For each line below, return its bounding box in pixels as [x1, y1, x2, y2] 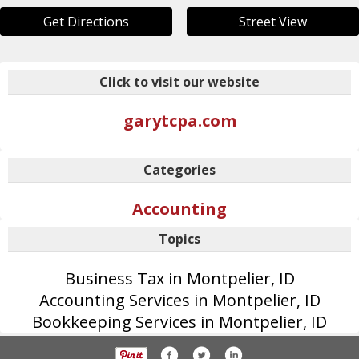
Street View [238, 12, 307, 30]
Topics [159, 229, 200, 248]
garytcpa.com [123, 109, 236, 131]
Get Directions [43, 12, 130, 30]
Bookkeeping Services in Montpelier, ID [32, 310, 327, 333]
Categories [143, 160, 216, 179]
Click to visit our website [99, 72, 260, 91]
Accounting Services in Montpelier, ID [38, 288, 321, 311]
